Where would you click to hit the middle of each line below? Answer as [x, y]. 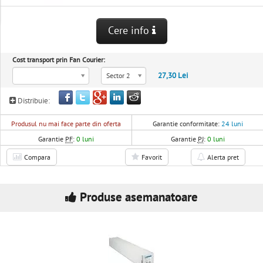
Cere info [130, 31]
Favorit [151, 157]
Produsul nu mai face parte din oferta [66, 124]
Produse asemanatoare [139, 198]
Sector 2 [118, 76]
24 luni [232, 124]
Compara [37, 157]
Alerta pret [223, 157]
